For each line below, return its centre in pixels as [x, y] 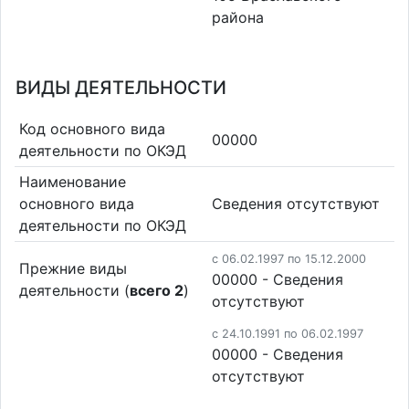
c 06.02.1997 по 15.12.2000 [289, 258]
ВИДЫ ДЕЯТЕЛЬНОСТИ [121, 88]
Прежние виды [73, 268]
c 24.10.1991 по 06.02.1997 [288, 333]
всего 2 [156, 290]
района [238, 18]
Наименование [72, 182]
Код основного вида [92, 128]
